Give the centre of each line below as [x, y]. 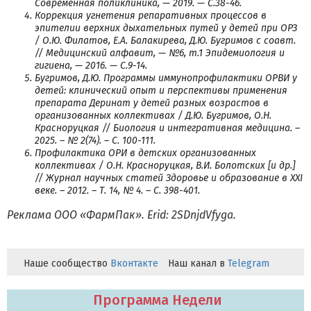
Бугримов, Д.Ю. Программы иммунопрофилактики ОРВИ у [166, 78]
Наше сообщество [67, 263]
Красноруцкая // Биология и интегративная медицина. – [167, 128]
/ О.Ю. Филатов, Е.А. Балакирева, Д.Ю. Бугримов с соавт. [165, 41]
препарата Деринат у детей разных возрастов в [152, 103]
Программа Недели [157, 300]
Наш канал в [198, 263]
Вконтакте [134, 263]
